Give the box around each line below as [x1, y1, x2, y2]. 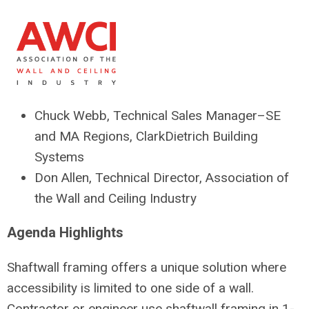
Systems [34, 149, 84, 166]
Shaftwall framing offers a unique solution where [7, 259, 286, 276]
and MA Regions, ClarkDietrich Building [34, 128, 258, 145]
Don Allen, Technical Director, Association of [34, 170, 289, 186]
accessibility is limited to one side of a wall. [7, 280, 254, 297]
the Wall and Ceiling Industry [34, 190, 197, 207]
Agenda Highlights [7, 224, 123, 241]
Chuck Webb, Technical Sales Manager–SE [34, 108, 281, 124]
